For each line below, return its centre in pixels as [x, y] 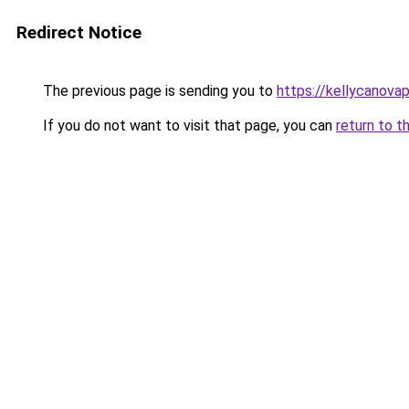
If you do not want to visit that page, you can [188, 126]
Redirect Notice [79, 32]
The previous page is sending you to [158, 91]
